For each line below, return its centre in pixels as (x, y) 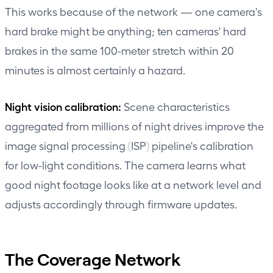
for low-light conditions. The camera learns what (125, 165)
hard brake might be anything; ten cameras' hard (126, 30)
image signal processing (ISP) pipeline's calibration (129, 145)
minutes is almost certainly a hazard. (95, 69)
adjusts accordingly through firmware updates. (121, 204)
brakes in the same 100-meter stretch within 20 (119, 50)
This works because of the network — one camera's (133, 11)
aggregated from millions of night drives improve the (134, 126)
